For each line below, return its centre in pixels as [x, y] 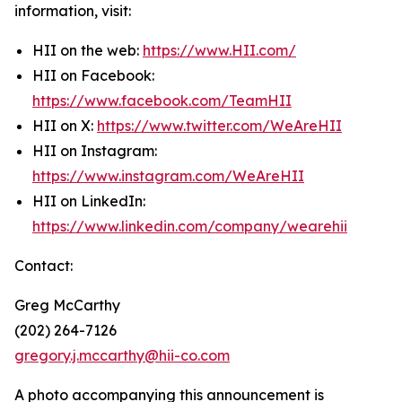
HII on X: [65, 125]
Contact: [44, 265]
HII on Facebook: [93, 75]
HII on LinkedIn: [89, 201]
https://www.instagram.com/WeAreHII [168, 175]
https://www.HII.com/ [219, 50]
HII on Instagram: [95, 150]
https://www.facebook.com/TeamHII [162, 100]
